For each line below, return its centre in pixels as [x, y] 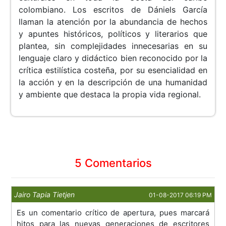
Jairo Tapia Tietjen [45, 195]
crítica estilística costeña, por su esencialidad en [113, 70]
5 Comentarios [113, 163]
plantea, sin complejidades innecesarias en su [113, 46]
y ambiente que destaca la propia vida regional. [110, 95]
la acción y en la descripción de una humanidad [113, 82]
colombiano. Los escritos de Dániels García [113, 10]
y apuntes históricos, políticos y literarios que [113, 34]
